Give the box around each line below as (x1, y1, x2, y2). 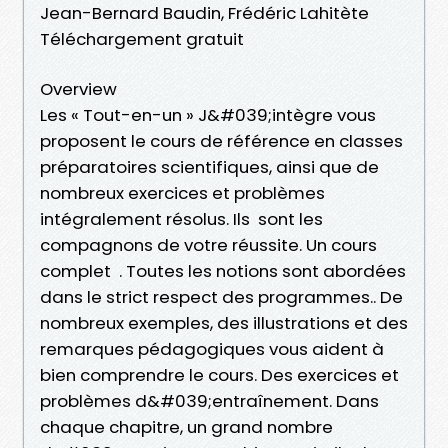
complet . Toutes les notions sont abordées (40, 258, 406, 283)
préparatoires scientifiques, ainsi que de (40, 154, 379, 179)
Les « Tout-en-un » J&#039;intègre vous (40, 102, 376, 127)
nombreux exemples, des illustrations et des (40, 310, 408, 335)
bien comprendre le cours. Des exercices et (40, 362, 399, 387)
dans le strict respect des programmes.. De (40, 284, 403, 309)
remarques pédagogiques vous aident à (40, 336, 384, 361)
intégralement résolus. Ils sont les (40, 206, 323, 231)
